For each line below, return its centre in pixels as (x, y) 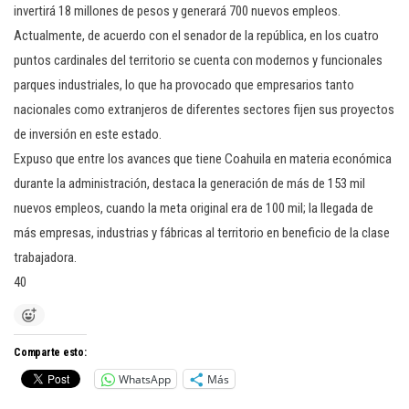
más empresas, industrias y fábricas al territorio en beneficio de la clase (202, 233)
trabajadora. (45, 257)
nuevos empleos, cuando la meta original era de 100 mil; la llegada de (194, 208)
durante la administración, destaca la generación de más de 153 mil (189, 184)
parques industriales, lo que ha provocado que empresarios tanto (184, 85)
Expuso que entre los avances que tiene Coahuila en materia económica (203, 159)
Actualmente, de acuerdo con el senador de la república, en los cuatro (196, 36)
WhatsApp (145, 379)
